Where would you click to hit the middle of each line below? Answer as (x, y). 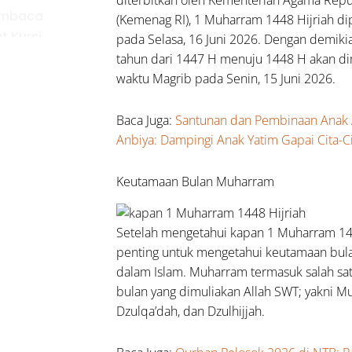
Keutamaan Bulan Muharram (196, 181)
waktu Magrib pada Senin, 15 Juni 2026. (226, 78)
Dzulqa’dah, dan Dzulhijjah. (191, 311)
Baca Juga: (146, 120)
